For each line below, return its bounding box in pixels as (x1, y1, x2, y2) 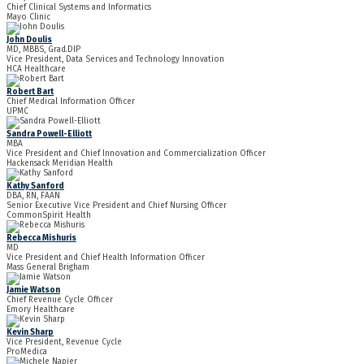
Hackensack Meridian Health (6, 158, 113, 169)
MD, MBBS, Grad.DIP (6, 45, 80, 55)
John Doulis (6, 35, 52, 45)
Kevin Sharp (6, 327, 54, 338)
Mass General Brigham (6, 262, 89, 273)
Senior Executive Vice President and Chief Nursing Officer (6, 201, 227, 211)
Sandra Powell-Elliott (6, 129, 92, 140)
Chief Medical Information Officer (6, 97, 135, 107)
